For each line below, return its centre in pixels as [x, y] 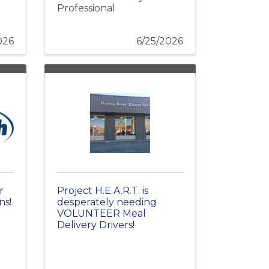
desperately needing [107, 202]
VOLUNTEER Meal [101, 213]
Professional [86, 8]
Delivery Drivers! [95, 225]
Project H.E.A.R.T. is [102, 190]
